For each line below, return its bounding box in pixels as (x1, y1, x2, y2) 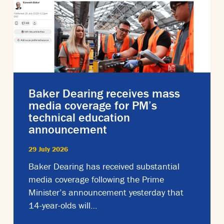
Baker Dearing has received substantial (28, 160, 179, 172)
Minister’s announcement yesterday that (28, 186, 183, 198)
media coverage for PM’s (28, 97, 157, 112)
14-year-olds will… (28, 199, 97, 211)
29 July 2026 (28, 144, 68, 153)
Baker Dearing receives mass (28, 85, 180, 100)
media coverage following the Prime (28, 173, 164, 185)
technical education (28, 109, 130, 124)
